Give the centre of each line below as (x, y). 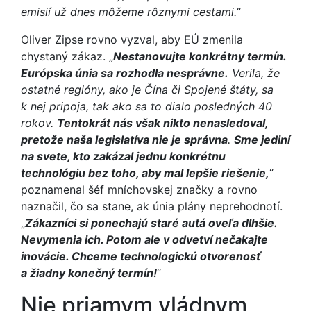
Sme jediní (262, 140)
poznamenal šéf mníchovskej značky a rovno (139, 190)
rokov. (39, 123)
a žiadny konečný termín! (89, 273)
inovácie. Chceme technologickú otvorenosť (141, 256)
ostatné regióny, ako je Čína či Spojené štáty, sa (147, 90)
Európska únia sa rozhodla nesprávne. (125, 73)
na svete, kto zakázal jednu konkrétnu (123, 156)
